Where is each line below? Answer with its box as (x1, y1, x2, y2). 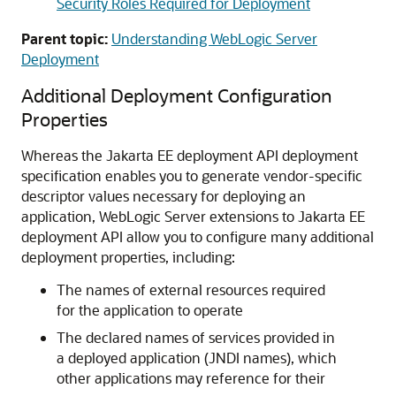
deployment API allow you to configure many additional (21, 227, 374, 247)
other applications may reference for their (57, 369, 325, 388)
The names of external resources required (57, 280, 325, 300)
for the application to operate (57, 301, 243, 320)
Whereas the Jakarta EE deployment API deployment (21, 146, 358, 165)
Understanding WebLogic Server (111, 29, 317, 49)
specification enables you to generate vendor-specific (21, 166, 362, 186)
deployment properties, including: (21, 247, 235, 267)
